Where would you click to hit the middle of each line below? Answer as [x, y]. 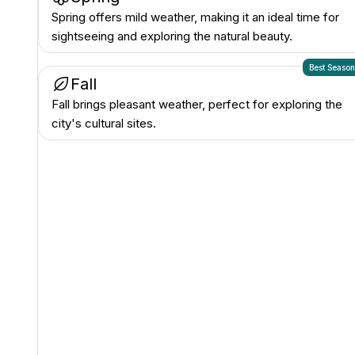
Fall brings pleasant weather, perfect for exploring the [197, 104]
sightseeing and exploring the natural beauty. [172, 36]
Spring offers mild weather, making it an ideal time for [195, 17]
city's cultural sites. [104, 123]
